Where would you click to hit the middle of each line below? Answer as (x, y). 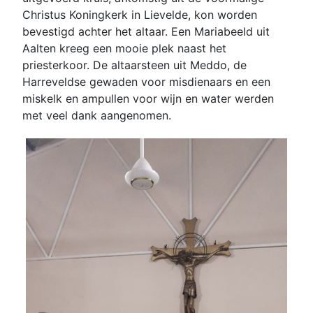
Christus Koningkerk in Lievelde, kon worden (140, 14)
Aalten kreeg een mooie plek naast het (124, 48)
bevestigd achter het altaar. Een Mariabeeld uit (146, 31)
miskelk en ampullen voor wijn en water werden (148, 98)
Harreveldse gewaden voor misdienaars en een (146, 81)
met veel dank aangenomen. (97, 115)
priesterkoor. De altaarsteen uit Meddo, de (134, 65)
